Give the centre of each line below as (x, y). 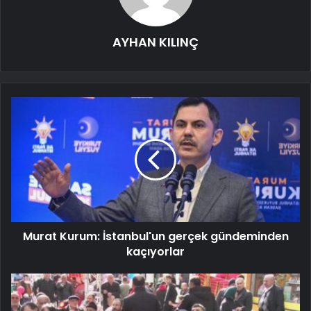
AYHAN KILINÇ (155, 42)
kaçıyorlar (155, 251)
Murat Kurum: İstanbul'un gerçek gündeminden (155, 236)
